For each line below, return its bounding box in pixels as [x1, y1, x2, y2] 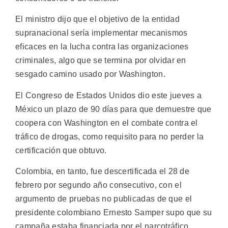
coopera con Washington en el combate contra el [15, 118, 198, 127]
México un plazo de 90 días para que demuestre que [15, 104, 212, 113]
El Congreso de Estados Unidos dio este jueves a [15, 91, 202, 100]
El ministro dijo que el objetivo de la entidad [15, 15, 180, 24]
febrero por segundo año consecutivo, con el [15, 180, 182, 189]
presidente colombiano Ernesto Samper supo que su [15, 208, 212, 217]
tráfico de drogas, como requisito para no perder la [15, 132, 204, 141]
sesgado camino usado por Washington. [15, 70, 165, 79]
